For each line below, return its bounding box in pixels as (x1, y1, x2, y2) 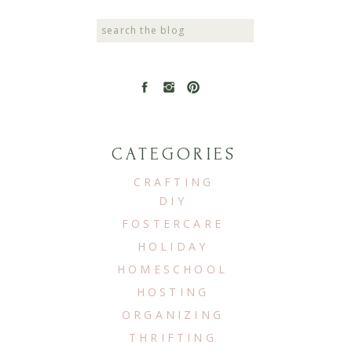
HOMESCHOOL (117, 262, 228, 277)
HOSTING (136, 284, 210, 299)
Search (101, 22, 134, 35)
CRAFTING (133, 174, 214, 189)
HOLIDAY (137, 239, 209, 254)
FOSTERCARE (122, 216, 224, 231)
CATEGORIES (112, 145, 236, 163)
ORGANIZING (122, 307, 224, 322)
